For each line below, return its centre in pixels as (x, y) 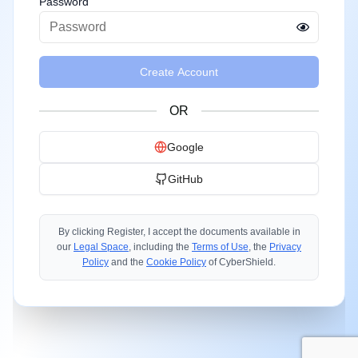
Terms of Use (220, 247)
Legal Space (101, 247)
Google (185, 147)
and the (127, 262)
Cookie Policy (176, 262)
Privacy (285, 247)
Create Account (179, 72)
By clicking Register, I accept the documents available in (179, 232)
